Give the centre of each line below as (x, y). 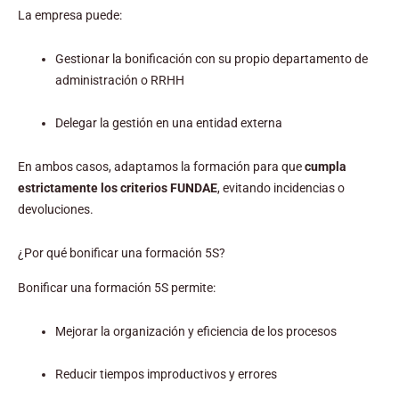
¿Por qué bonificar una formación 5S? (122, 253)
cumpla (326, 166)
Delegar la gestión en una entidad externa (169, 123)
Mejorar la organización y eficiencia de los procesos (196, 331)
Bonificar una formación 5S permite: (117, 288)
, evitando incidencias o (281, 187)
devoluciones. (56, 209)
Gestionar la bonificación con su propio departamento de (212, 58)
